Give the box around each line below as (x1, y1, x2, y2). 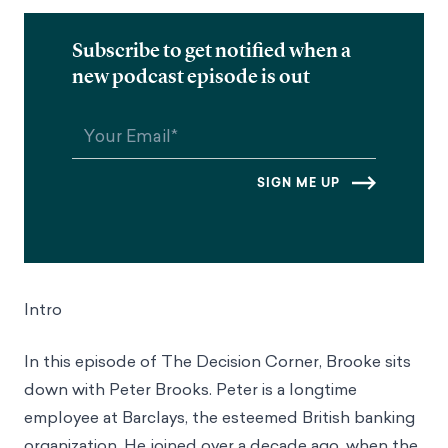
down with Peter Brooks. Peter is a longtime (24, 377, 357, 400)
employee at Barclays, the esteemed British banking (24, 405, 415, 428)
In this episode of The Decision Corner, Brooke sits (24, 349, 411, 372)
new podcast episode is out (72, 63, 310, 88)
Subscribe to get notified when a (72, 37, 351, 62)
